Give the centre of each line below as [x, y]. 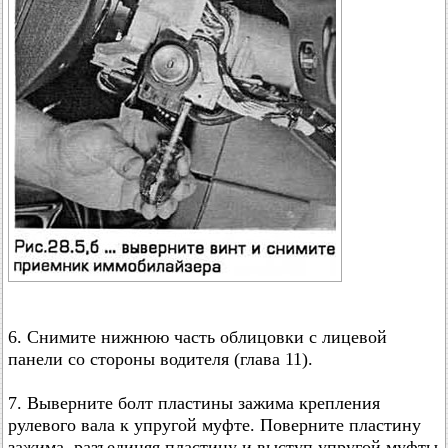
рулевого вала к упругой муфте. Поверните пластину [214, 425]
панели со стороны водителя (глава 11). [160, 359]
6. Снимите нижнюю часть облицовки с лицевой [197, 337]
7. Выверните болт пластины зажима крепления [194, 403]
